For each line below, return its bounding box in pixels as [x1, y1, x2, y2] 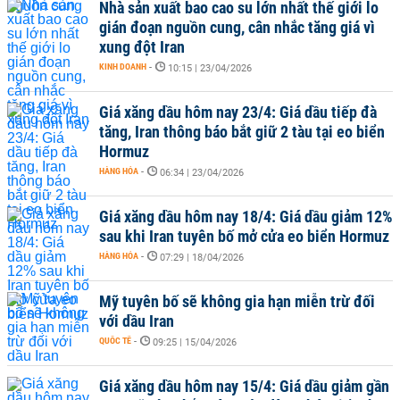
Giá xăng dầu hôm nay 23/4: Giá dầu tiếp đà [99, 103, 377, 121]
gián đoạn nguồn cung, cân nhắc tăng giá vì [99, 18, 375, 37]
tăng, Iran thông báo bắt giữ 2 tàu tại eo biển [99, 122, 385, 141]
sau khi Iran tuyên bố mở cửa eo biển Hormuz [99, 227, 389, 246]
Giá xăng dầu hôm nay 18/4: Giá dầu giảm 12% [99, 207, 393, 226]
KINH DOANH [99, 62, 146, 71]
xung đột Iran [99, 37, 185, 56]
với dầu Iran [99, 312, 174, 330]
